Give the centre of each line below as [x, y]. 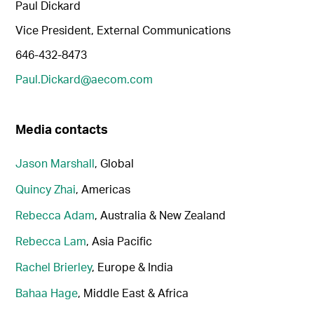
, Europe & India [133, 267]
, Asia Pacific [120, 241]
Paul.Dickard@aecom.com [84, 79]
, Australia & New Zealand [161, 215]
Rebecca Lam [51, 241]
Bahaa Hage [47, 293]
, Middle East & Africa [134, 293]
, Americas [103, 189]
